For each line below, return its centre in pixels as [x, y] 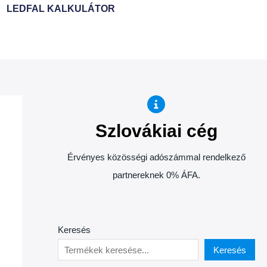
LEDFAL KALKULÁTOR [60, 9]
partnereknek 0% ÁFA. [156, 175]
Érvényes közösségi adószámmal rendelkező [156, 157]
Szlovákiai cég [156, 131]
